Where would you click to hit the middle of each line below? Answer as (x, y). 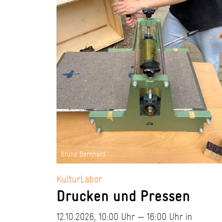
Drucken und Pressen (123, 196)
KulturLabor (79, 179)
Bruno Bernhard (83, 154)
